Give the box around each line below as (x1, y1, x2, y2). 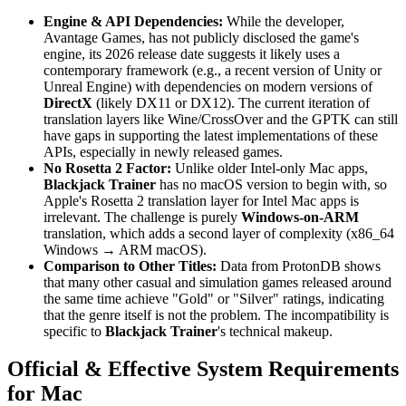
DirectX (43, 94, 92, 111)
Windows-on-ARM (241, 208, 359, 225)
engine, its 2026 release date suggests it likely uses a (43, 45, 340, 62)
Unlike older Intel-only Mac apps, (171, 159, 368, 176)
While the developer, (223, 13, 344, 29)
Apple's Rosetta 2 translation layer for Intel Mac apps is (43, 192, 359, 208)
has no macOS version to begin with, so (156, 176, 387, 192)
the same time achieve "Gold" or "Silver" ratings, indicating (43, 290, 384, 306)
